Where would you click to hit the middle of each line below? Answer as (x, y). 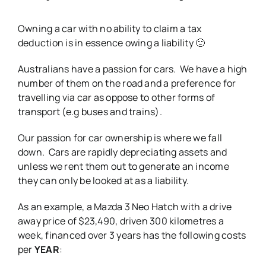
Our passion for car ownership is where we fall (120, 138)
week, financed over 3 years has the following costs (132, 235)
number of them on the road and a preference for (127, 83)
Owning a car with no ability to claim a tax (110, 29)
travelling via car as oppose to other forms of (116, 98)
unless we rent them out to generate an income (123, 167)
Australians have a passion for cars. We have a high (132, 69)
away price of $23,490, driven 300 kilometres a (121, 221)
